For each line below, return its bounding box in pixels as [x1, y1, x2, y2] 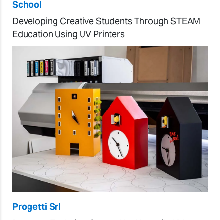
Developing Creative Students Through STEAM [12, 15, 200, 27]
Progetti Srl [12, 201, 61, 213]
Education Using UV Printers [12, 28, 125, 40]
